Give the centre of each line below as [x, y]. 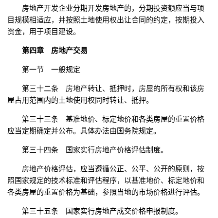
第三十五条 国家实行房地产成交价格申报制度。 [102, 211]
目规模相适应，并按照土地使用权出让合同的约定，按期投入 [106, 20]
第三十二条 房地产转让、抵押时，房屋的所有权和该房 [113, 89]
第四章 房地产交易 [55, 51]
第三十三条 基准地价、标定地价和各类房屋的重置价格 [113, 119]
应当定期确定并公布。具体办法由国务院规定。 [84, 131]
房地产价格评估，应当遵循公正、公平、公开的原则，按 [113, 169]
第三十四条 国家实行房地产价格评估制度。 [95, 150]
